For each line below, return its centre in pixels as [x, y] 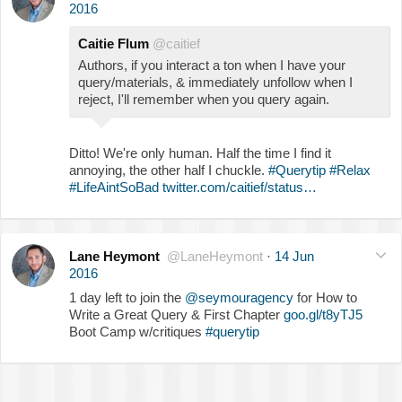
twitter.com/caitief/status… [240, 188]
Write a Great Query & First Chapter [176, 315]
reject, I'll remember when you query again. [204, 100]
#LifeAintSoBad [114, 188]
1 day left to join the [127, 298]
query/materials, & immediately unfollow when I [215, 83]
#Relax [350, 170]
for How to [325, 298]
